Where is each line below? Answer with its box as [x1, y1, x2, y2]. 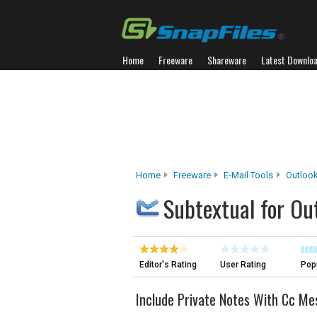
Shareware [207, 52, 246, 67]
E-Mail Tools [224, 170, 273, 180]
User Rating [220, 260, 266, 270]
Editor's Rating [139, 260, 197, 270]
